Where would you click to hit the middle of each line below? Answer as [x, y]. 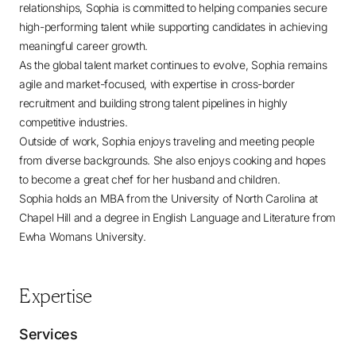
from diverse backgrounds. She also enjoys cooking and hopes [172, 160]
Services [48, 334]
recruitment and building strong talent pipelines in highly [153, 103]
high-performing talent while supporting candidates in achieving [173, 27]
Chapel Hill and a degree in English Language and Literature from [178, 217]
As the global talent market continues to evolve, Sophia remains [173, 65]
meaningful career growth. [84, 46]
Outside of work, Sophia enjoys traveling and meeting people [167, 141]
